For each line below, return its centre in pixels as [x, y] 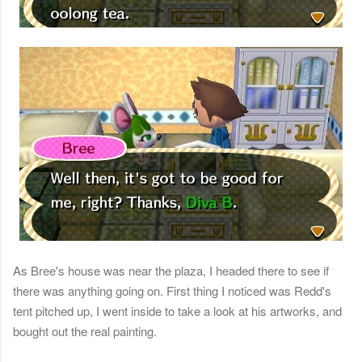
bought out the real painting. [85, 331]
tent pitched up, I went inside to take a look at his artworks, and [177, 311]
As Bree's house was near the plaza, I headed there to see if [171, 271]
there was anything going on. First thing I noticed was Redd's [172, 291]
